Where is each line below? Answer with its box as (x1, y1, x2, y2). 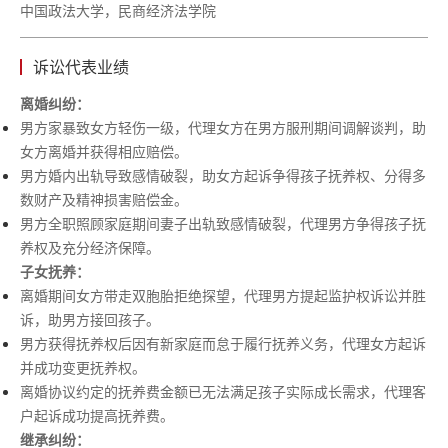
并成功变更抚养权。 (20, 356, 146, 377)
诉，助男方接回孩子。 (20, 308, 160, 329)
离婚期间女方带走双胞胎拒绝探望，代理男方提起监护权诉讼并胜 (20, 284, 426, 305)
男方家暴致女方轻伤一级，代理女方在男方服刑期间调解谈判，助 (20, 116, 426, 137)
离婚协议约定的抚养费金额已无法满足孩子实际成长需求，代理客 (20, 380, 426, 401)
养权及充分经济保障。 (20, 236, 160, 257)
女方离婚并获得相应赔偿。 (20, 140, 188, 161)
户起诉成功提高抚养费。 (20, 404, 174, 425)
